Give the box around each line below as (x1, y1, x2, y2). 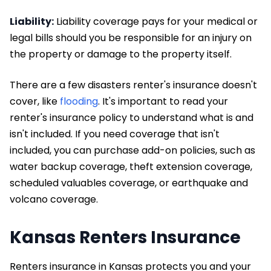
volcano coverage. (10, 192, 98, 207)
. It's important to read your (98, 94, 228, 109)
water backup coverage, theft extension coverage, (10, 160, 252, 174)
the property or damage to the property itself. (10, 47, 232, 62)
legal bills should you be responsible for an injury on (10, 31, 252, 45)
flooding (60, 94, 98, 109)
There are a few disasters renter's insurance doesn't (10, 78, 257, 93)
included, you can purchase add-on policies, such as (10, 143, 255, 158)
